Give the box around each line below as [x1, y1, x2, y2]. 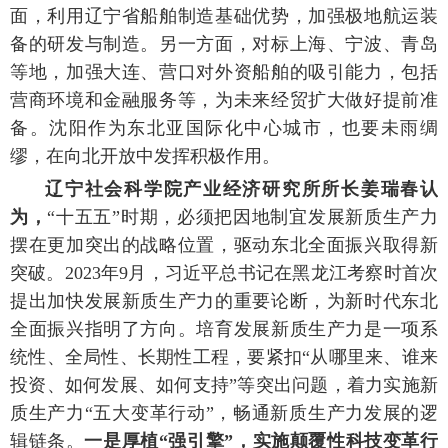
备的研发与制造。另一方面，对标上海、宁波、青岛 [10, 33, 438, 54]
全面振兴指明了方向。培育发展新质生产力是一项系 [10, 318, 438, 339]
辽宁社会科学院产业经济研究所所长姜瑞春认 [45, 178, 438, 199]
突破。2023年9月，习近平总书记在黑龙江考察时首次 [10, 262, 438, 283]
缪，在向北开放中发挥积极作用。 [10, 145, 280, 166]
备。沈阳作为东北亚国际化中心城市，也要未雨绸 [10, 117, 438, 138]
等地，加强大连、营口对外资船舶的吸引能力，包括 [10, 61, 438, 82]
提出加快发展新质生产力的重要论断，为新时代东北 [10, 290, 438, 311]
